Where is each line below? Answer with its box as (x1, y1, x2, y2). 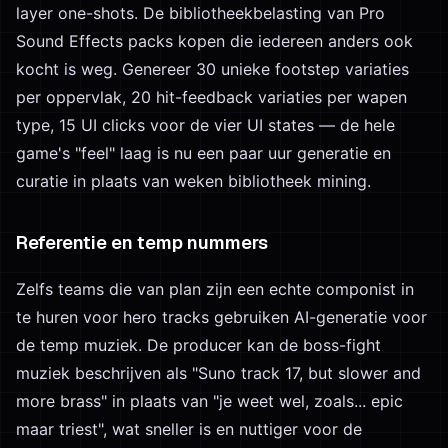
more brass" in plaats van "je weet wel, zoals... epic (16, 391, 403, 411)
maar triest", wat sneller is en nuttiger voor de (16, 419, 362, 439)
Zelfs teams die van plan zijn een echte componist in (16, 279, 414, 299)
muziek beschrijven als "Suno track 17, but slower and (16, 363, 421, 383)
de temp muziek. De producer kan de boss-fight (16, 335, 381, 355)
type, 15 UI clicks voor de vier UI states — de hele (16, 115, 395, 135)
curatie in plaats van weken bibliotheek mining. (16, 171, 371, 191)
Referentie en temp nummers (16, 231, 268, 254)
